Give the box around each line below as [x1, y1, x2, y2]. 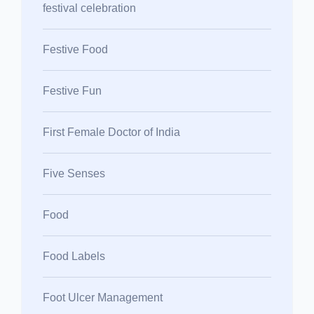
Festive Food [43, 43, 108, 55]
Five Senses [43, 167, 105, 179]
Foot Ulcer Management [43, 291, 163, 303]
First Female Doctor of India [43, 125, 180, 138]
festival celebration [43, 1, 136, 14]
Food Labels [43, 250, 105, 262]
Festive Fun [43, 84, 102, 97]
